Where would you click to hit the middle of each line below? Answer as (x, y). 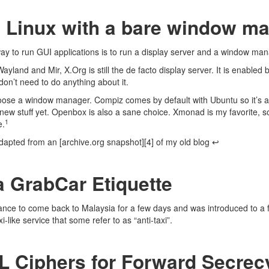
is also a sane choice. (130, 112)
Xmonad (189, 112)
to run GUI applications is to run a (76, 52)
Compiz (109, 100)
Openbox (69, 112)
